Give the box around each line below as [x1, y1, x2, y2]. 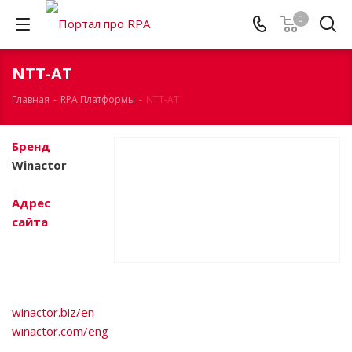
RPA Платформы [60, 93, 135, 106]
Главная [12, 93, 49, 106]
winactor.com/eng [12, 323, 108, 339]
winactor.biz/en [12, 304, 94, 320]
